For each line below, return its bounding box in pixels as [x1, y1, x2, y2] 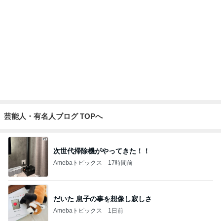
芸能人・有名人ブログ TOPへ [4, 112, 103, 120]
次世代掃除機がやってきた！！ [53, 147, 150, 155]
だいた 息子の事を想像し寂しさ [53, 194, 152, 203]
